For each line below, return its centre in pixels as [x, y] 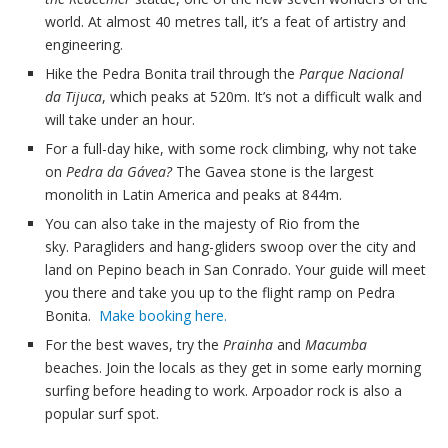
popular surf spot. [102, 414]
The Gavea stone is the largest [273, 172]
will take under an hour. [120, 120]
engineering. [84, 45]
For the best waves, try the [134, 345]
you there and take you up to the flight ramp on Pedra [220, 293]
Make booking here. [163, 316]
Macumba [336, 345]
